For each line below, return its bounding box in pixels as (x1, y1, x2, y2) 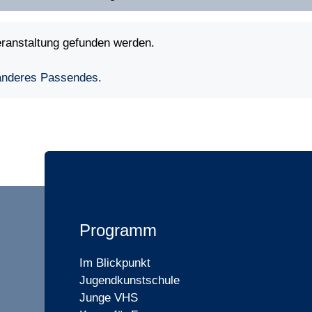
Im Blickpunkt (79, 256, 150, 270)
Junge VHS (79, 291, 138, 305)
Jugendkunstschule (79, 274, 180, 288)
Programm (79, 221, 157, 240)
